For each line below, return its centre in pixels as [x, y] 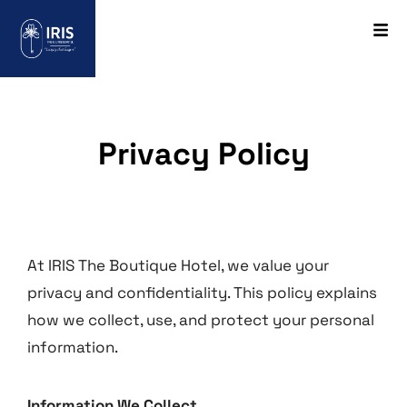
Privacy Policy [203, 154]
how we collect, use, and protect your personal [201, 320]
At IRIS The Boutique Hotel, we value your [178, 265]
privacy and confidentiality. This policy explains [202, 293]
